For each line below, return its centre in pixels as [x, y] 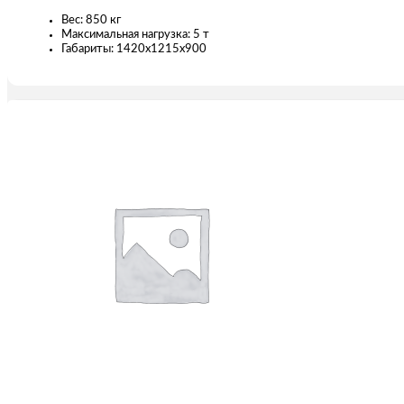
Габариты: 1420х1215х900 [134, 49]
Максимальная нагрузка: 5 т [135, 34]
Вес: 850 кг [91, 20]
